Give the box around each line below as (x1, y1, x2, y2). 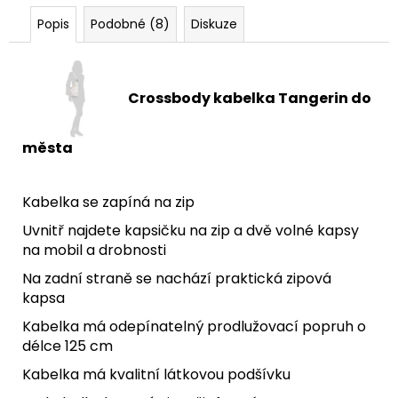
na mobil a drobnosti (22, 239, 166, 260)
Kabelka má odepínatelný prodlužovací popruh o (22, 315, 366, 337)
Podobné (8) (91, 14, 170, 33)
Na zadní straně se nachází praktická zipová (22, 267, 331, 289)
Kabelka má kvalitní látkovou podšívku (22, 363, 291, 385)
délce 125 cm (22, 335, 113, 356)
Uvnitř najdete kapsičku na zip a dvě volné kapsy (22, 219, 359, 241)
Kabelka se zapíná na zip (22, 191, 195, 212)
